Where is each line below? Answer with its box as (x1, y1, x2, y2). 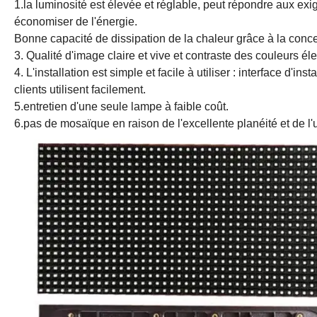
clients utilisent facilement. (14, 83, 146, 96)
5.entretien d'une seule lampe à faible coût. (14, 100, 229, 113)
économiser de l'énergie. (14, 15, 137, 28)
